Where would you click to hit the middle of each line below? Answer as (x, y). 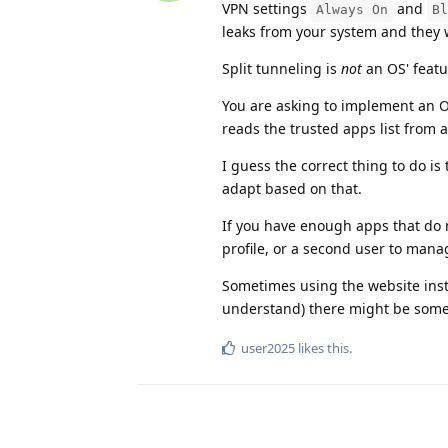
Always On (352, 10)
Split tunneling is (281, 69)
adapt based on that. (292, 189)
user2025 (268, 348)
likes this (322, 348)
